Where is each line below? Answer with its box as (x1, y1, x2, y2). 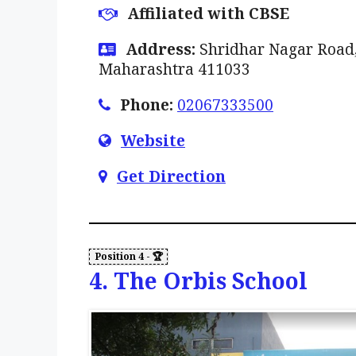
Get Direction (117, 165, 226, 187)
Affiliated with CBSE (127, 2, 289, 24)
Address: (126, 38, 195, 60)
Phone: (120, 94, 173, 115)
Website (121, 130, 185, 151)
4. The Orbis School (89, 265, 308, 296)
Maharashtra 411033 (99, 58, 250, 79)
